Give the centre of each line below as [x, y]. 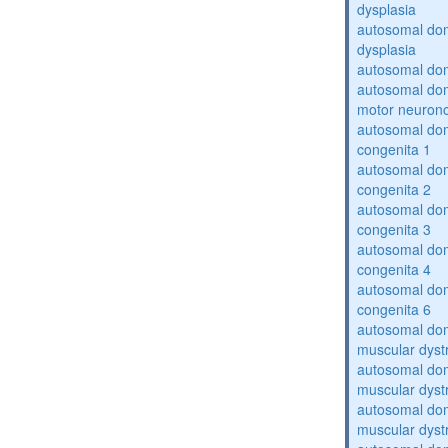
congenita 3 [394, 229]
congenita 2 [394, 189]
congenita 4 [394, 269]
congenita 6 [394, 309]
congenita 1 [394, 149]
